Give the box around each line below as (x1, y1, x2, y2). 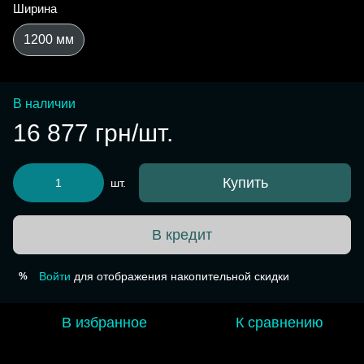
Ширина (13, 2, 57, 16)
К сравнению (236, 314, 323, 331)
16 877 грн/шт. (13, 119, 173, 147)
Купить (222, 175, 268, 192)
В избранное (61, 314, 147, 331)
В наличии (13, 97, 76, 111)
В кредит (152, 226, 212, 243)
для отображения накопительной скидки (71, 270, 289, 284)
